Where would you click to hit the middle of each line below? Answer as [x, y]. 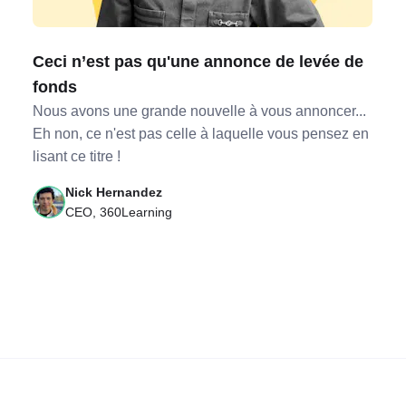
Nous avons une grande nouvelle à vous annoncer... [200, 111]
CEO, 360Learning [119, 212]
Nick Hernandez [114, 192]
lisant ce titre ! [77, 156]
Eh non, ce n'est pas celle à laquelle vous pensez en [201, 134]
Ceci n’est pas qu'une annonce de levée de [198, 62]
